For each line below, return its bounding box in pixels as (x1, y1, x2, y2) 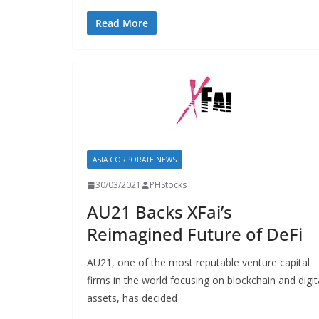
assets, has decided (87, 291, 177, 305)
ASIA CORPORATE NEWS (93, 155, 177, 164)
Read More (95, 16, 148, 30)
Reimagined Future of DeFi (87, 222, 303, 246)
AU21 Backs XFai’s (87, 200, 232, 224)
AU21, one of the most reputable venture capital (87, 256, 310, 269)
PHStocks (150, 179, 187, 191)
